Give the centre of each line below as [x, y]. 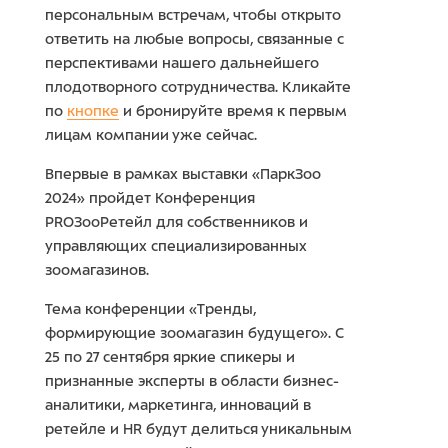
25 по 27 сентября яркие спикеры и [170, 357]
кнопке [93, 111]
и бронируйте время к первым [233, 111]
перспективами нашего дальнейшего [182, 63]
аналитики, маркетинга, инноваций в [178, 405]
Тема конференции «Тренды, [150, 309]
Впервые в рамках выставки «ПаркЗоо [183, 174]
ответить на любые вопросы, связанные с [194, 39]
